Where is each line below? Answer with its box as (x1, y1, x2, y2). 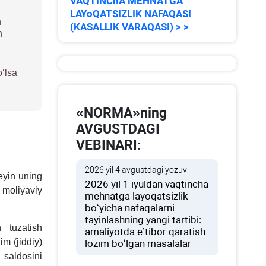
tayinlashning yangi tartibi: (85, 214, 202, 226)
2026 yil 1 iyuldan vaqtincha (85, 178, 209, 190)
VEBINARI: (76, 137, 141, 153)
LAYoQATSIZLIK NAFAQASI (70, 8, 192, 20)
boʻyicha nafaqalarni (85, 202, 175, 214)
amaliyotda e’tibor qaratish (85, 226, 206, 237)
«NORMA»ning (76, 105, 167, 121)
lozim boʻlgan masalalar (85, 237, 192, 249)
